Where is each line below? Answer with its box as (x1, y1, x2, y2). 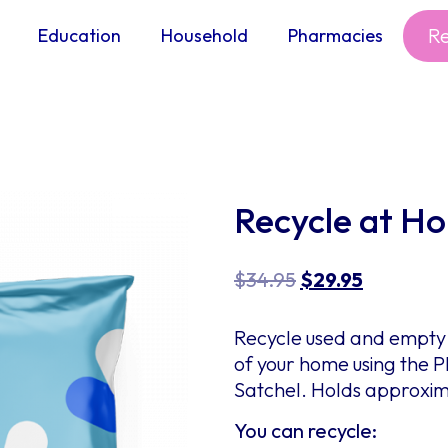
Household (161, 24, 249, 47)
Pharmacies (288, 24, 384, 47)
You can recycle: (234, 418, 377, 443)
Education (38, 24, 122, 47)
